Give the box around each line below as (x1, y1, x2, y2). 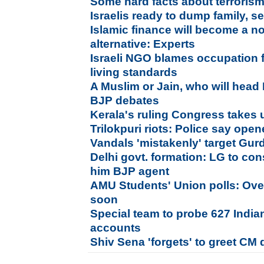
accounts (90, 222, 141, 234)
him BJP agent (90, 165, 170, 177)
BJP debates (90, 94, 160, 107)
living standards (90, 66, 178, 78)
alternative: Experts (90, 38, 196, 50)
